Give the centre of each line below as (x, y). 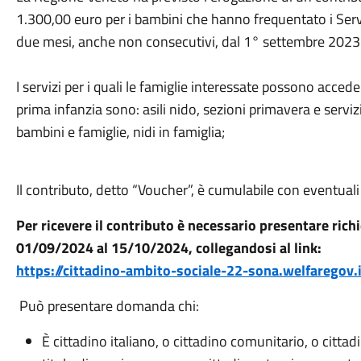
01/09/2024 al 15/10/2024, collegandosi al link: (168, 248)
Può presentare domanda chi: (107, 306)
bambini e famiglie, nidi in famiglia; (120, 132)
